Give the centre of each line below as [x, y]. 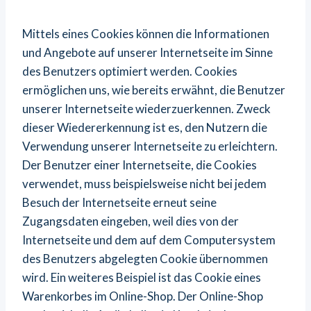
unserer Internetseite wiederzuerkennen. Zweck [146, 109]
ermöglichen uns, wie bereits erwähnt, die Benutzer [154, 90]
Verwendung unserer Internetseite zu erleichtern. [150, 146]
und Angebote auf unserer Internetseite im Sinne [148, 52]
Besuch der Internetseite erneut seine [119, 202]
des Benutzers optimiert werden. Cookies [130, 71]
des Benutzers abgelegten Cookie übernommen [145, 259]
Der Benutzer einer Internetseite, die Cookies [140, 165]
